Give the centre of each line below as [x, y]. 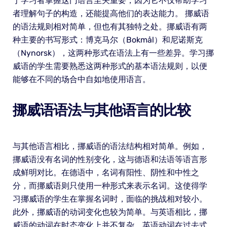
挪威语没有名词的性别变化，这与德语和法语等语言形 [110, 159]
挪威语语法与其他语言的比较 [101, 110]
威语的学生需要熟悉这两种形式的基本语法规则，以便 [110, 66]
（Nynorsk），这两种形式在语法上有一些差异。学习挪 [113, 53]
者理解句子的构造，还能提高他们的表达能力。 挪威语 [111, 13]
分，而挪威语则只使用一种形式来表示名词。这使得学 [110, 185]
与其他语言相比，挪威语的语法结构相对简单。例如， [110, 146]
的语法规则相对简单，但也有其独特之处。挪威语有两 [110, 26]
